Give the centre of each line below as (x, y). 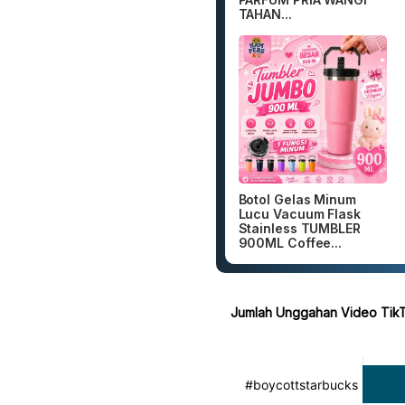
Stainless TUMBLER (299, 229)
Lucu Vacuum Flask (299, 214)
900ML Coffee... (290, 243)
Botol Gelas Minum (297, 200)
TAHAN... (265, 14)
